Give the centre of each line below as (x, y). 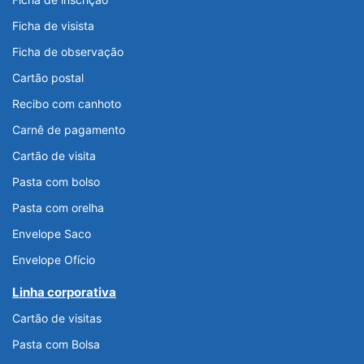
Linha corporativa (64, 292)
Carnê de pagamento (69, 130)
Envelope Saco (52, 234)
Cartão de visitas (57, 318)
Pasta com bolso (56, 182)
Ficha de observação (68, 52)
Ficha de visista (53, 26)
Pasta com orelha (58, 208)
